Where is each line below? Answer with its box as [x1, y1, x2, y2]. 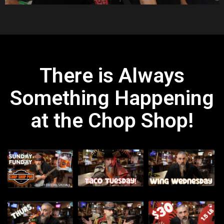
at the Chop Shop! [30, 108, 193, 132]
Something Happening [10, 85, 214, 110]
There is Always [39, 63, 184, 87]
